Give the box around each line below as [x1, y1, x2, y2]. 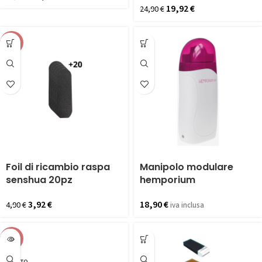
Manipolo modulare [140, 160, 233, 174]
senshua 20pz [6, 173, 73, 187]
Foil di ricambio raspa [6, 160, 110, 174]
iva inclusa [170, 200, 204, 211]
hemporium [140, 173, 195, 187]
